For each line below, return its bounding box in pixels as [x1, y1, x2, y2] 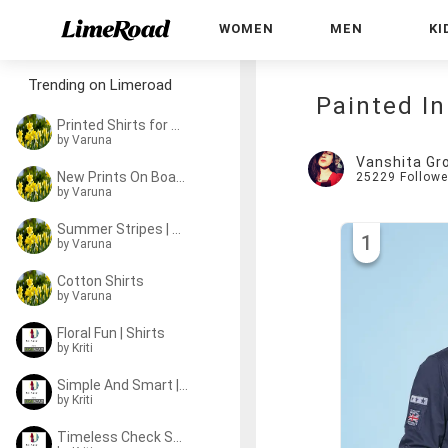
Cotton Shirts [57, 273, 144, 289]
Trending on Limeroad [28, 76, 172, 94]
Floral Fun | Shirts [57, 325, 165, 341]
